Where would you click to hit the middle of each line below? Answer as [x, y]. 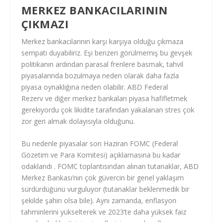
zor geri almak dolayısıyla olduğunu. [78, 121]
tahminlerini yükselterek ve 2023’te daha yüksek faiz [104, 212]
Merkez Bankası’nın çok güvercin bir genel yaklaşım [102, 178]
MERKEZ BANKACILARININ [94, 10]
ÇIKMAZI [45, 24]
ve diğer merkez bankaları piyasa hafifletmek [115, 98]
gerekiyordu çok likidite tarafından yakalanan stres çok [108, 110]
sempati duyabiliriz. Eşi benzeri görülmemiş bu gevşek [107, 53]
